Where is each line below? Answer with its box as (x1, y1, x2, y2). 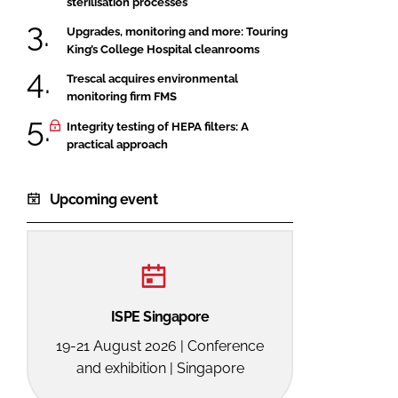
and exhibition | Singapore (76, 359, 244, 377)
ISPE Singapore (110, 307, 210, 325)
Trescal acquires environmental (67, 72, 238, 86)
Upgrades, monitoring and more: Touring (67, 24, 288, 38)
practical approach (67, 137, 168, 151)
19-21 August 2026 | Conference (56, 337, 264, 354)
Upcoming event (50, 190, 158, 208)
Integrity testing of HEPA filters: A (67, 119, 249, 133)
